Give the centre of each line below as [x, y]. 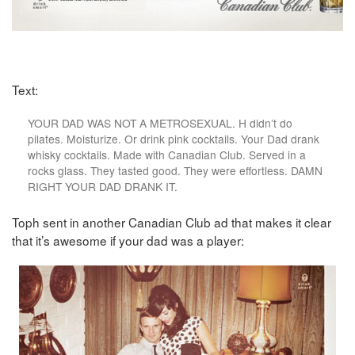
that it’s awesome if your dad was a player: [128, 240]
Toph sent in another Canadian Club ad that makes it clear [172, 221]
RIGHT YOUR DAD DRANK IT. [103, 187]
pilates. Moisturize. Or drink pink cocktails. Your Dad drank [174, 139]
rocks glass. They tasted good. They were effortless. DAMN [175, 171]
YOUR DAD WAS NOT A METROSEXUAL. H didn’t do [160, 123]
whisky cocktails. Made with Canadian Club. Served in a [167, 155]
